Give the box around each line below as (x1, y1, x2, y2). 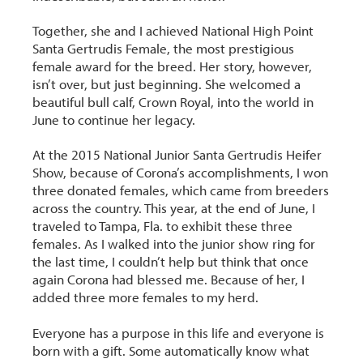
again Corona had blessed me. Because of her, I (32, 271, 305, 288)
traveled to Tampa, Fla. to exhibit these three (32, 217, 293, 235)
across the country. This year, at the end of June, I (32, 199, 316, 217)
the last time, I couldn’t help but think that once (32, 253, 310, 271)
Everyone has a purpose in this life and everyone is (32, 323, 325, 341)
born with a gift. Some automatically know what (32, 341, 310, 359)
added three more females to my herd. (32, 288, 259, 306)
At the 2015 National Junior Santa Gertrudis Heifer (32, 146, 322, 164)
